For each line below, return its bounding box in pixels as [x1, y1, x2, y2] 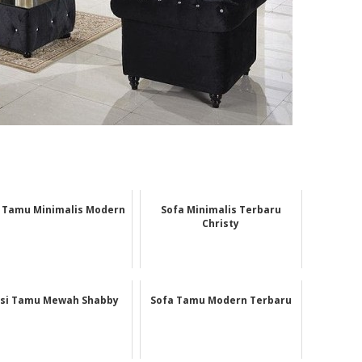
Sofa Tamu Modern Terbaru [149, 293, 292, 308]
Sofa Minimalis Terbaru [160, 203, 281, 217]
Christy [202, 217, 240, 231]
